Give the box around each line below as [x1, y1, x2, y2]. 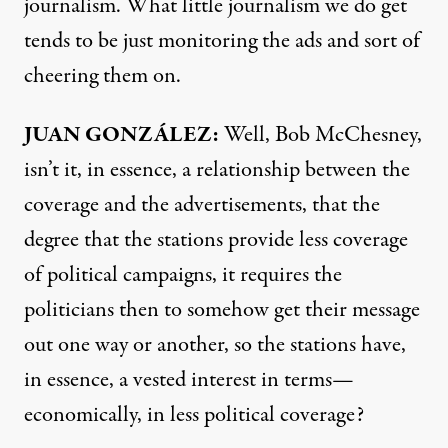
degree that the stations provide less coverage [24, 224, 408, 256]
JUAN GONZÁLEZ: [24, 119, 219, 151]
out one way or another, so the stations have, [24, 329, 406, 361]
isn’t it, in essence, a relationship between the [24, 154, 410, 186]
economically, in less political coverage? [24, 399, 364, 431]
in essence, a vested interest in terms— [24, 364, 354, 396]
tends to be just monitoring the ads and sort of [24, 25, 420, 57]
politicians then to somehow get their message [24, 294, 420, 326]
